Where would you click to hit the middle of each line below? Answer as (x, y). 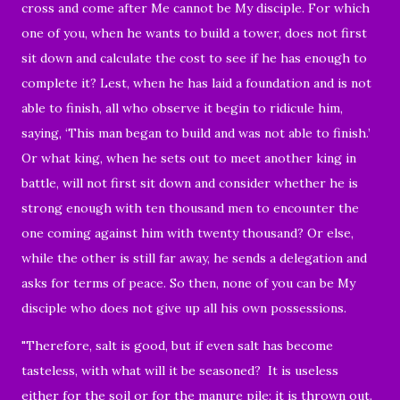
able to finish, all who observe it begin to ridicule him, (182, 108)
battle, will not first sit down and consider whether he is (190, 183)
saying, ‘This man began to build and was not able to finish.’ (196, 133)
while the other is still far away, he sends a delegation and (194, 258)
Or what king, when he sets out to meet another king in (189, 158)
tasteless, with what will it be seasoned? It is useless (180, 370)
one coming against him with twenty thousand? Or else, (187, 233)
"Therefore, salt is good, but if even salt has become (177, 345)
